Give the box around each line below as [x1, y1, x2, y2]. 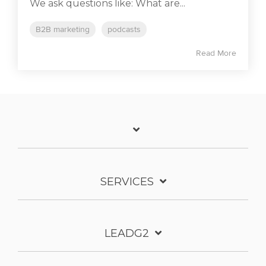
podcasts [107, 24, 141, 34]
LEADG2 [104, 226, 149, 240]
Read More [196, 47, 236, 58]
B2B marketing [36, 24, 90, 34]
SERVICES [100, 175, 154, 188]
